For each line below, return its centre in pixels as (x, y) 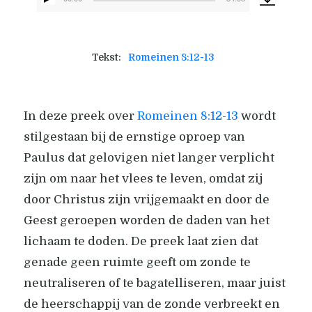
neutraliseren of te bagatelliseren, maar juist (154, 283)
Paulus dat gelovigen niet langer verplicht (149, 157)
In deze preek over (80, 116)
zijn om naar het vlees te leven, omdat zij (143, 178)
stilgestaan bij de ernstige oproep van (134, 136)
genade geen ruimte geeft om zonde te (137, 262)
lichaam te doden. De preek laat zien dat (141, 241)
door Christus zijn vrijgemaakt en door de (146, 199)
